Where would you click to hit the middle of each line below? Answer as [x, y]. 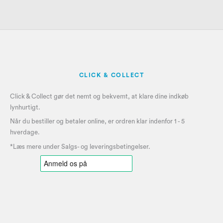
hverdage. [25, 132]
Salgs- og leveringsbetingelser [105, 146]
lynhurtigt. [25, 107]
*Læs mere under [36, 146]
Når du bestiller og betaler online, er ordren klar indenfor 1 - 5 [97, 121]
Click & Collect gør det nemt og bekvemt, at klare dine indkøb [99, 96]
